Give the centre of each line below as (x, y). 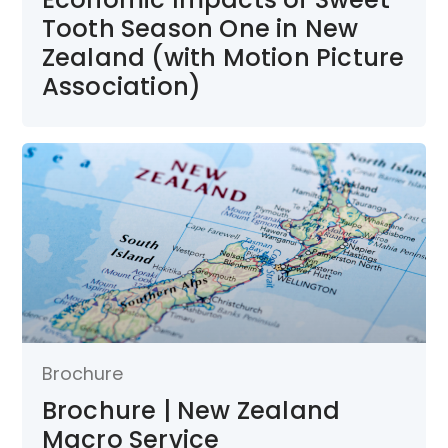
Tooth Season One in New (200, 29)
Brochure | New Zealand (191, 411)
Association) (121, 87)
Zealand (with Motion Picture (223, 58)
